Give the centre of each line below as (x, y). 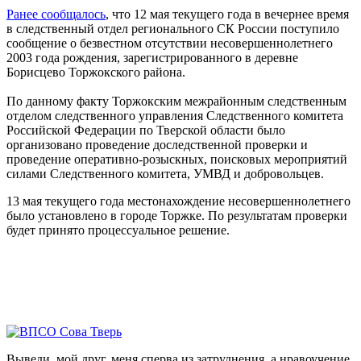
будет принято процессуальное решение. (118, 230)
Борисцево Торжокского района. (96, 73)
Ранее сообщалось (56, 15)
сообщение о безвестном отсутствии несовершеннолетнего (170, 44)
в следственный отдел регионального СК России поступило (173, 29)
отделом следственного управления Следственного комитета (175, 116)
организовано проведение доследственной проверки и (157, 145)
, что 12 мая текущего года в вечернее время (227, 15)
